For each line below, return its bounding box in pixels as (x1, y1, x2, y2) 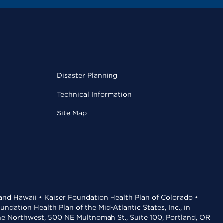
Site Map (57, 109, 87, 117)
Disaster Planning (57, 71, 117, 79)
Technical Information (57, 90, 132, 98)
